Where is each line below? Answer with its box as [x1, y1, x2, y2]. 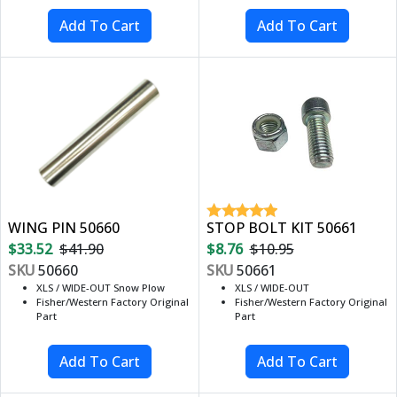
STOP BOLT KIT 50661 [206, 218, 357, 238]
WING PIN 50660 [8, 218, 120, 238]
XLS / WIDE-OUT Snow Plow [36, 281, 165, 295]
